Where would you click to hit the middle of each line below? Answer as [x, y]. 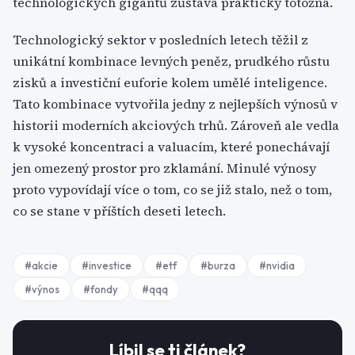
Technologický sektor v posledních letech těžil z [160, 40]
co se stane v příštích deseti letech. [119, 211]
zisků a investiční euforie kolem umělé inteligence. [170, 82]
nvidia [281, 265]
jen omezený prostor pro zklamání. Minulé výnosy [164, 168]
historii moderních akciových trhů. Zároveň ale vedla [176, 125]
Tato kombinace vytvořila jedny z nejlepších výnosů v [175, 104]
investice [110, 265]
